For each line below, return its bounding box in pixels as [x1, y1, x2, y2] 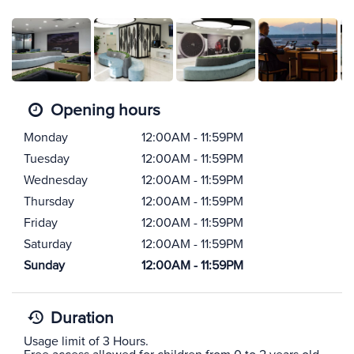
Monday [24, 130, 68, 145]
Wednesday [24, 172, 88, 188]
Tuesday [24, 151, 70, 167]
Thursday [24, 194, 74, 209]
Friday [24, 215, 58, 231]
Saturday [24, 236, 72, 252]
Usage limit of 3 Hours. [24, 333, 149, 349]
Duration [47, 308, 115, 328]
